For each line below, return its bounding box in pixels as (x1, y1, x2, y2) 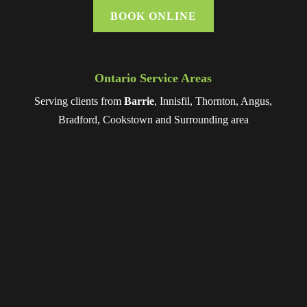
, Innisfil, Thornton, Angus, (154, 95, 273, 108)
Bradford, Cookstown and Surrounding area (58, 114, 249, 126)
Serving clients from (34, 95, 125, 108)
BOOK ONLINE (110, 10, 197, 23)
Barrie (124, 95, 155, 108)
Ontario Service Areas (95, 71, 212, 86)
